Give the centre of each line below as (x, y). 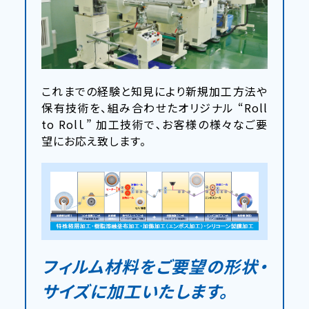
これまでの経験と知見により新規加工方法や (154, 91)
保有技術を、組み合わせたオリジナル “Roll (154, 107)
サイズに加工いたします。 (135, 290)
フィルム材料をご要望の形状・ (154, 266)
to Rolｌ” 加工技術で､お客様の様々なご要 (154, 124)
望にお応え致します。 (94, 140)
